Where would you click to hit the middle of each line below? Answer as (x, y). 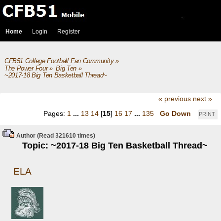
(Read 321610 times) (65, 136)
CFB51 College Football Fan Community (59, 61)
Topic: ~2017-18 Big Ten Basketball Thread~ (115, 146)
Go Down (175, 113)
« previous (174, 99)
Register (69, 32)
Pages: (55, 113)
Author (26, 136)
